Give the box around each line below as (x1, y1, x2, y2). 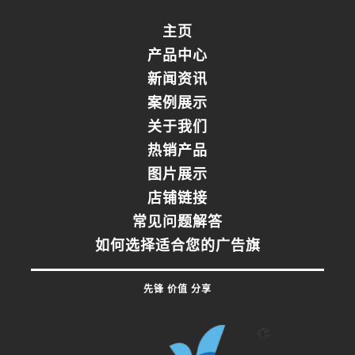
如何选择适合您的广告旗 (94, 239, 261, 254)
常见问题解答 (132, 216, 223, 231)
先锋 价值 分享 (143, 284, 212, 295)
